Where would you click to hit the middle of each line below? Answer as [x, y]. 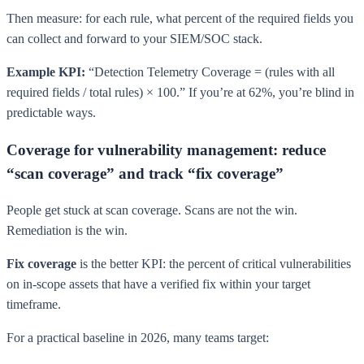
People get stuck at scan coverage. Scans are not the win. [152, 210]
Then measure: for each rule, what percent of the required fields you [180, 18]
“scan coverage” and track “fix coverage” [145, 173]
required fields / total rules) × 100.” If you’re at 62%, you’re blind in [180, 92]
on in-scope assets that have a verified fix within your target [158, 284]
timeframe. [34, 305]
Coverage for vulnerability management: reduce [166, 149]
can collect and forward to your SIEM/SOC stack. [134, 38]
